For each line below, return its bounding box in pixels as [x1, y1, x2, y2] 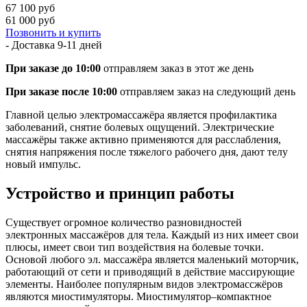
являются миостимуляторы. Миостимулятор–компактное [5, 290, 271, 302]
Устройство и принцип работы [5, 184, 234, 202]
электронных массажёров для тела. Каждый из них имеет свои [5, 228, 299, 241]
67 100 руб [5, 1, 55, 14]
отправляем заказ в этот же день [101, 62, 254, 74]
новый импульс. [5, 158, 81, 170]
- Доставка [5, 38, 58, 51]
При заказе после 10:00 [5, 85, 117, 97]
